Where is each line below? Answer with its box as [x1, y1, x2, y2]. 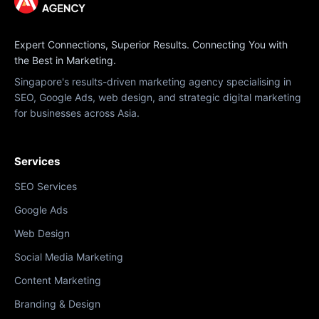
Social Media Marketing [14, 250, 123, 263]
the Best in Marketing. [14, 53, 116, 66]
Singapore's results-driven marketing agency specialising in [14, 75, 291, 88]
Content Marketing [14, 273, 101, 286]
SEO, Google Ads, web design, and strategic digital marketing [14, 90, 301, 103]
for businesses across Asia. [14, 106, 140, 119]
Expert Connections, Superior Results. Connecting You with [14, 38, 288, 51]
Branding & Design [14, 297, 100, 310]
